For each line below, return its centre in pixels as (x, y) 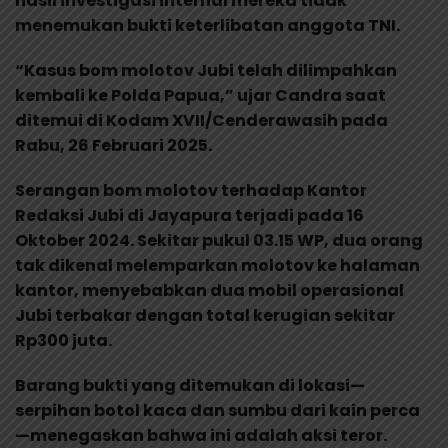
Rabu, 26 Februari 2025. (113, 146)
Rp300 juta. (63, 341)
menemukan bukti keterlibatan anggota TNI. (207, 26)
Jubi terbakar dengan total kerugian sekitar (205, 316)
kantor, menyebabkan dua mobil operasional (209, 291)
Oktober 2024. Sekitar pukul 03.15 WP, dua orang (219, 241)
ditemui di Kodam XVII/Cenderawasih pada (201, 121)
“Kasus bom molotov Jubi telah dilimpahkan (206, 71)
